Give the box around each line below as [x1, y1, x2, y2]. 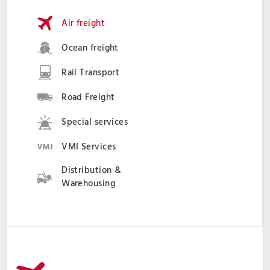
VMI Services [61, 139, 116, 154]
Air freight [61, 16, 105, 31]
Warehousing [61, 177, 115, 191]
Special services [61, 115, 128, 130]
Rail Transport [61, 65, 120, 80]
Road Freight [61, 90, 115, 105]
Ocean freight [61, 40, 119, 55]
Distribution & [61, 163, 122, 178]
